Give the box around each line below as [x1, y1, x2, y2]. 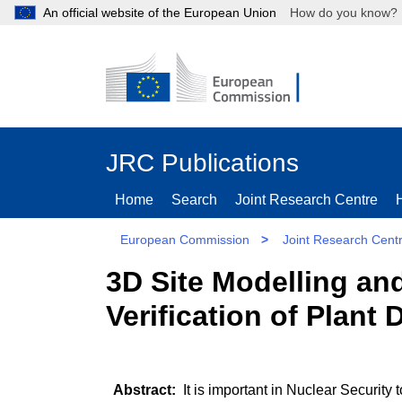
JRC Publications [106, 149, 299, 177]
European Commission [120, 232, 249, 247]
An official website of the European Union [43, 5, 276, 20]
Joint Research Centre [235, 192, 378, 207]
